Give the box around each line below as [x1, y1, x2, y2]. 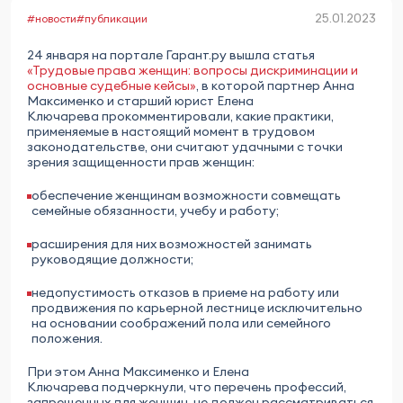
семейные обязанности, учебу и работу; [31, 202, 279, 219]
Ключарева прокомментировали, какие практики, [27, 108, 334, 124]
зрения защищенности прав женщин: [27, 154, 255, 170]
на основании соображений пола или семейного [31, 315, 331, 331]
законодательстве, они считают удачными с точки [27, 139, 343, 155]
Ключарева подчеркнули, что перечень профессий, [27, 379, 346, 395]
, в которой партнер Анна [196, 77, 354, 94]
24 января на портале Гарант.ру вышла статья [27, 47, 315, 63]
